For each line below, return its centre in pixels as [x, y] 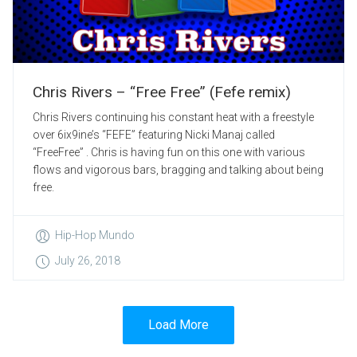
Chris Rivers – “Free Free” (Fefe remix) [162, 92]
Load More [178, 325]
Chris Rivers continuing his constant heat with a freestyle [173, 117]
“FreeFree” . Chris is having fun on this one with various [169, 152]
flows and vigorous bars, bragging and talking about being [178, 170]
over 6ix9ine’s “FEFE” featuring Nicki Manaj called [154, 135]
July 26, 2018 [88, 261]
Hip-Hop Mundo [95, 235]
